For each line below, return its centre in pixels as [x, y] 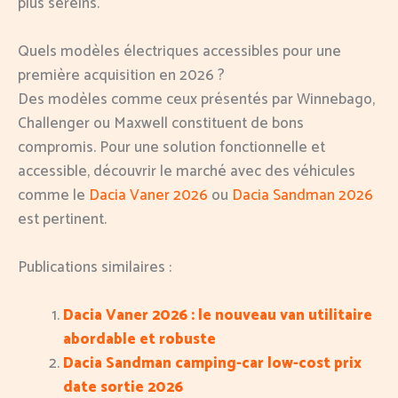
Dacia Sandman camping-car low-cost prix [212, 364]
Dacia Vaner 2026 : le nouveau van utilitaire [218, 316]
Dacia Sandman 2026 [302, 195]
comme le [53, 195]
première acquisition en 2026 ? [121, 75]
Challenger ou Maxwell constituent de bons [161, 123]
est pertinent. [62, 219]
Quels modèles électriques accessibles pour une [179, 51]
